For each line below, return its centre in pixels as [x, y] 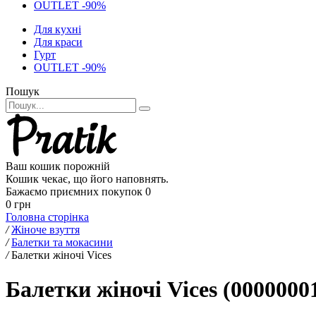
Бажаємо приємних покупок [74, 192]
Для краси [58, 42]
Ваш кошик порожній [58, 166]
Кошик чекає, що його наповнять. [87, 179]
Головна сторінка [47, 217]
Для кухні [57, 29]
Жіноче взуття [45, 230]
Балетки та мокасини [62, 242]
